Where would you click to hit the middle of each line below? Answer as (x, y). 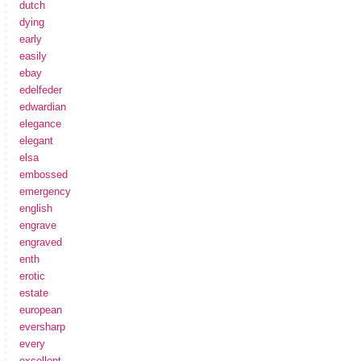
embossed (44, 175)
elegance (40, 124)
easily (33, 56)
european (41, 310)
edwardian (43, 107)
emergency (45, 192)
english (36, 209)
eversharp (42, 327)
